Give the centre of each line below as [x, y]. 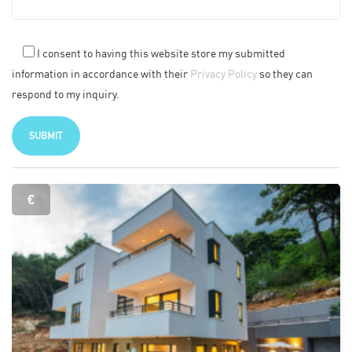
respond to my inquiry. [66, 93]
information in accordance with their [101, 73]
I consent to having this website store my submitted [160, 53]
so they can [285, 73]
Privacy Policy [224, 73]
